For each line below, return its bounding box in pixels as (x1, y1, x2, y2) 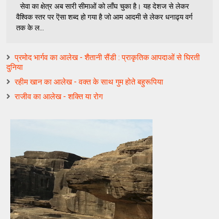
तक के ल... (16, 23, 44, 32)
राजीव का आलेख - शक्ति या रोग (15, 91, 103, 101)
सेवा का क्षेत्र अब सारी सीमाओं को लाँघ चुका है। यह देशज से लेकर (16, 1, 190, 11)
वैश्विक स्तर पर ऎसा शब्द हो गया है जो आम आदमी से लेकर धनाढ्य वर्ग (16, 12, 193, 22)
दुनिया (6, 62, 23, 72)
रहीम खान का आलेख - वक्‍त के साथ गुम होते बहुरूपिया (15, 77, 164, 87)
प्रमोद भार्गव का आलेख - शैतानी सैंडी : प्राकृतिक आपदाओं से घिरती (15, 52, 200, 62)
